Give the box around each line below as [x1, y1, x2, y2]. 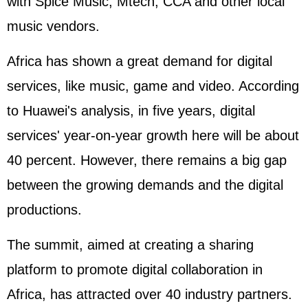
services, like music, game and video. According [7, 78, 299, 93]
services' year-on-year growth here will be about [7, 128, 299, 143]
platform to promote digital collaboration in [7, 262, 263, 277]
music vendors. [7, 19, 100, 34]
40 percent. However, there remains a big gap [7, 153, 287, 168]
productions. [7, 202, 82, 217]
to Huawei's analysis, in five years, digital [7, 103, 255, 118]
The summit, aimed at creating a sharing [7, 237, 254, 252]
